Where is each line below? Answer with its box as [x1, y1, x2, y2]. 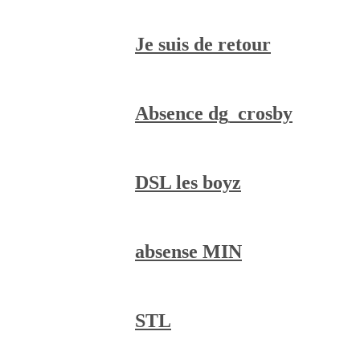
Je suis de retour [135, 33, 271, 55]
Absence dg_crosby [135, 102, 292, 124]
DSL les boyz [135, 171, 241, 193]
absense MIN [135, 240, 242, 262]
